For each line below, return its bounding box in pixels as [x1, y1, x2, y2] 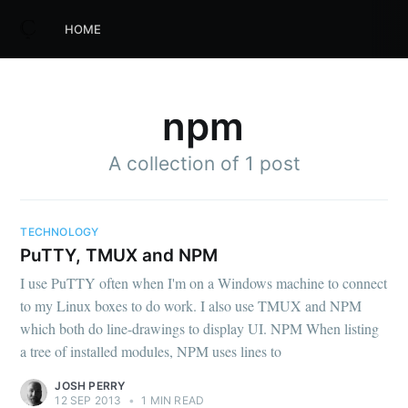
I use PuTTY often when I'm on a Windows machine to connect [20, 273, 388, 293]
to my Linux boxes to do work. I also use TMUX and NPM [20, 296, 362, 316]
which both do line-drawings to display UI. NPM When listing [20, 319, 380, 339]
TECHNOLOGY [20, 225, 99, 240]
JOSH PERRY [55, 379, 126, 393]
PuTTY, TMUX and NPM [20, 244, 219, 266]
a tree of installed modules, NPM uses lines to [20, 342, 282, 362]
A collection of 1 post [107, 151, 301, 175]
